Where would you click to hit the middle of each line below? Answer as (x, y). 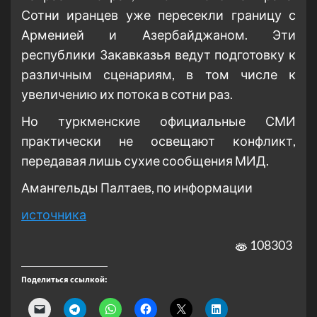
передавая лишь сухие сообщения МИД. (145, 161)
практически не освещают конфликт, (158, 141)
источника (54, 215)
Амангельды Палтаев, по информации (137, 188)
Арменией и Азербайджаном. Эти (158, 35)
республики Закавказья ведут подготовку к (158, 55)
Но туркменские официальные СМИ (158, 121)
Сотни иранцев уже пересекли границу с (158, 15)
